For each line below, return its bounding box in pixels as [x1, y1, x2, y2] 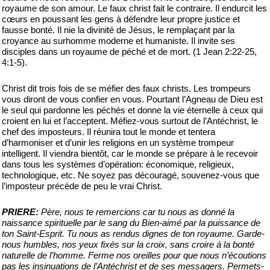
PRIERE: [2, 207, 39, 217]
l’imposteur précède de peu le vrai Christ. [2, 181, 162, 191]
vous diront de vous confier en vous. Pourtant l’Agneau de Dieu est [2, 94, 263, 104]
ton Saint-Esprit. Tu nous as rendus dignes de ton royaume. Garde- [2, 228, 265, 239]
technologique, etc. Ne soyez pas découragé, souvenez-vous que [2, 170, 259, 180]
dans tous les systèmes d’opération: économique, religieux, [2, 159, 234, 169]
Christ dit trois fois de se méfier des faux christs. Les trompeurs [2, 83, 251, 93]
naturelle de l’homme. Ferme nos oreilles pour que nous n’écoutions [2, 250, 266, 260]
